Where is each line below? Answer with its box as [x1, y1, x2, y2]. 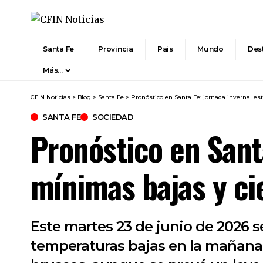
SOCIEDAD [92, 112, 133, 122]
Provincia [98, 45, 133, 54]
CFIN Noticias [31, 93, 70, 102]
